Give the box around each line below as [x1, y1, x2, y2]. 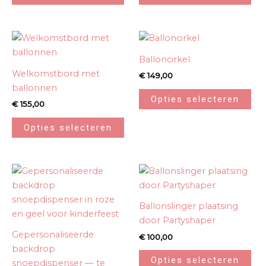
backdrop [12, 243, 55, 255]
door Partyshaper [139, 215, 216, 226]
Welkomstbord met [12, 68, 100, 79]
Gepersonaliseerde [12, 229, 94, 240]
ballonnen [12, 82, 57, 93]
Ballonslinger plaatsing [139, 201, 238, 212]
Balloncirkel [139, 53, 190, 65]
